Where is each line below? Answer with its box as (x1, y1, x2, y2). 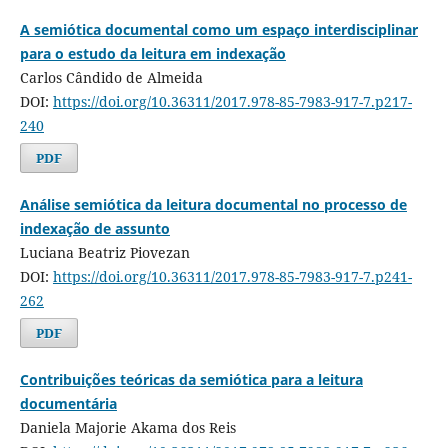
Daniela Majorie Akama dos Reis (19, 418, 236, 438)
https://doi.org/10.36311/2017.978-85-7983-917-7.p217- (52, 92, 412, 112)
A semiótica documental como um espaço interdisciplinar (19, 20, 418, 40)
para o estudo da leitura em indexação (19, 44, 286, 64)
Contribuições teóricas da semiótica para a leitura (19, 370, 363, 390)
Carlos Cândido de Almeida (19, 68, 203, 88)
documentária (19, 394, 117, 414)
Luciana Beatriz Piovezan (19, 243, 190, 263)
